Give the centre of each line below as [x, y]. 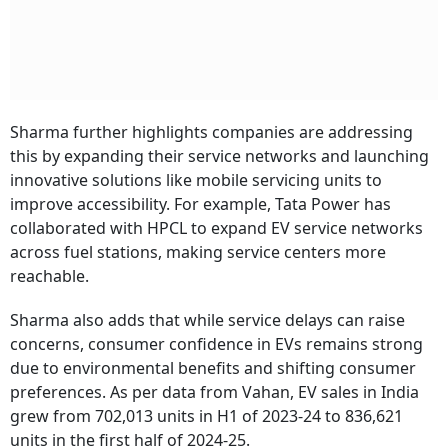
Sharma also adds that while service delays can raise [207, 320]
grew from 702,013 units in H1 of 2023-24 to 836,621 [206, 416]
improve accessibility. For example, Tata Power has [200, 204]
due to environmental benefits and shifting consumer [213, 368]
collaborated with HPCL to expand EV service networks [216, 228]
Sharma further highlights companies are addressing [211, 132]
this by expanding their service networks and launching [219, 156]
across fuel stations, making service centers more [198, 252]
